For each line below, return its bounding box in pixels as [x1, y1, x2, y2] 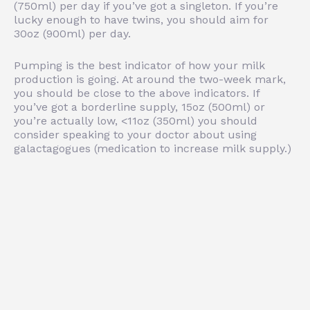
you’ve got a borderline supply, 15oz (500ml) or [14, 100, 265, 113]
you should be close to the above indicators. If [14, 86, 259, 100]
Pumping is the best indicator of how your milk [14, 58, 265, 72]
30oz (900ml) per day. [14, 26, 131, 40]
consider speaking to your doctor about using [14, 127, 257, 141]
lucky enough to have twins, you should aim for [14, 12, 268, 26]
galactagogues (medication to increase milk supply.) [14, 141, 291, 155]
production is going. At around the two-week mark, [14, 72, 286, 86]
